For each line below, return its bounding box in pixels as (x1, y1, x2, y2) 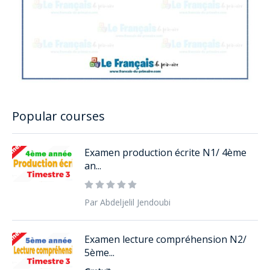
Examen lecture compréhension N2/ (84, 232, 246, 246)
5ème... (84, 245, 115, 259)
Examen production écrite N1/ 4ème (84, 145, 246, 159)
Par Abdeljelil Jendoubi (84, 196, 171, 208)
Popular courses (12, 107, 105, 124)
